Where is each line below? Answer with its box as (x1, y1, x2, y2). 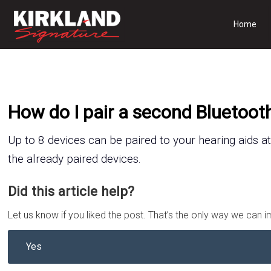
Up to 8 (8, 133, 45, 147)
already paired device (27, 152, 134, 166)
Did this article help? (8, 183, 135, 199)
